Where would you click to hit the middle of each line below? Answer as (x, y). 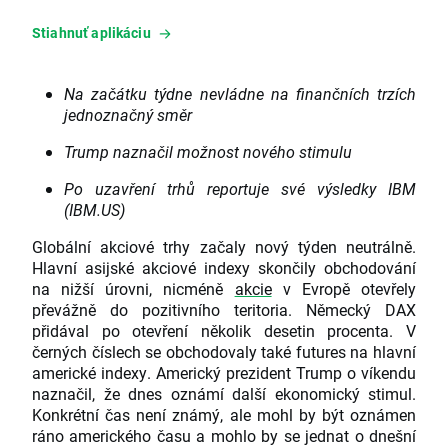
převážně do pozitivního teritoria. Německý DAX (224, 310)
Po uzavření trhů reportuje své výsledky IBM (240, 189)
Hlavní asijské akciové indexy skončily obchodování (224, 268)
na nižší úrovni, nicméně (133, 289)
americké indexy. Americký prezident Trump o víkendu (224, 373)
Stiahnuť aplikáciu (91, 33)
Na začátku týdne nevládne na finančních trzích (240, 94)
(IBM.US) (94, 210)
